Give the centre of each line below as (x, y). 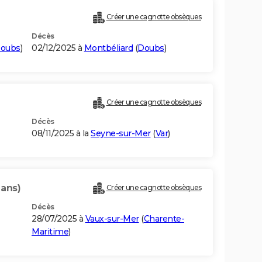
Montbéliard (108, 48)
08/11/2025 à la (61, 134)
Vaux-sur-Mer (112, 219)
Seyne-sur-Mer (121, 134)
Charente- (164, 219)
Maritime (50, 232)
